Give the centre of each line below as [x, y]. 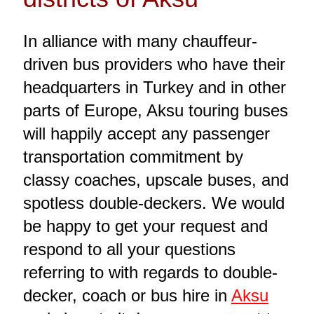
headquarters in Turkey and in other [154, 87]
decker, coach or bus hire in [127, 295]
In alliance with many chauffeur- [140, 41]
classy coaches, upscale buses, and [156, 179]
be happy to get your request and [145, 226]
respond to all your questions [129, 249]
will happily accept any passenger [146, 133]
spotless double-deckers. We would [153, 203]
